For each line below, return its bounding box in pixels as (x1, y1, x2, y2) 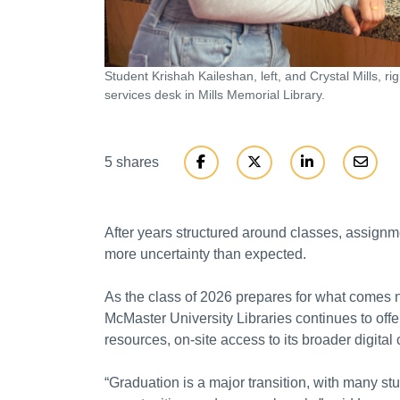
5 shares (104, 154, 159, 171)
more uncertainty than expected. (104, 246, 306, 262)
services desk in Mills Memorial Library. (104, 87, 325, 103)
